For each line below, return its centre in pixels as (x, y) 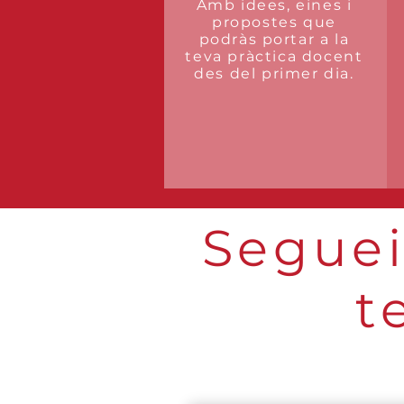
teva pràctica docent (274, 56)
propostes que (274, 22)
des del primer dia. (274, 73)
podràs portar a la (274, 39)
